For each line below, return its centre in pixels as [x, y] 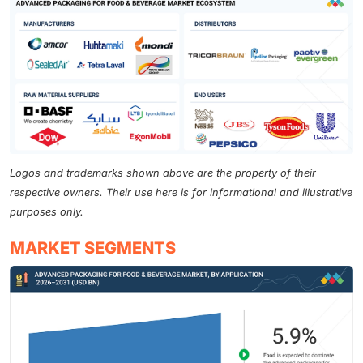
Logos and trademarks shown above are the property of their [163, 173]
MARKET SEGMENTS [93, 248]
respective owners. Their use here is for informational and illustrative [181, 192]
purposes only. [47, 211]
